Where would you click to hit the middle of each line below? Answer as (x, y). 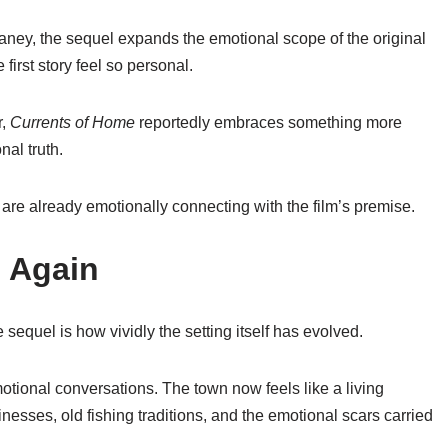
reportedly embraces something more (268, 122)
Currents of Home (72, 122)
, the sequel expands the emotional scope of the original (229, 38)
